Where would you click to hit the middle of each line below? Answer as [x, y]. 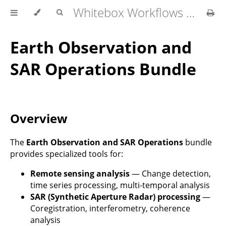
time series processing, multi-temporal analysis [120, 185]
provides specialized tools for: [67, 154]
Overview [39, 119]
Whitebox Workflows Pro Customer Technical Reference [190, 12]
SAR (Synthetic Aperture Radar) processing [115, 197]
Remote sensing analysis [80, 174]
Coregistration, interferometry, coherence [110, 209]
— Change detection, [170, 174]
